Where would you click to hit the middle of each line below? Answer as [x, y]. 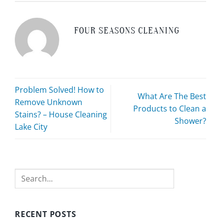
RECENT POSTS [46, 214]
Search [26, 174]
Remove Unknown [49, 102]
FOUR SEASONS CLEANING [127, 31]
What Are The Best [172, 96]
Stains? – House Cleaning [61, 115]
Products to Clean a [170, 108]
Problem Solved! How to [59, 90]
